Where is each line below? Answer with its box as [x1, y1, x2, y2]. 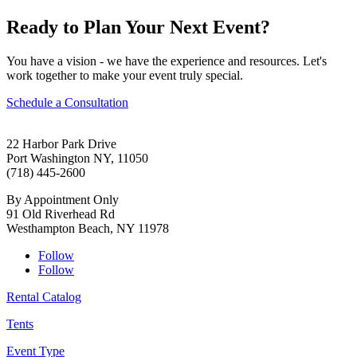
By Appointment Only [6, 192, 119, 206]
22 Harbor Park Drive [6, 136, 116, 151]
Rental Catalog [6, 289, 81, 304]
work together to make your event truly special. [6, 68, 243, 82]
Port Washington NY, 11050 [6, 151, 148, 165]
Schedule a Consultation [6, 95, 128, 109]
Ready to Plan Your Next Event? [6, 16, 270, 37]
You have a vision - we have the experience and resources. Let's [6, 53, 327, 68]
